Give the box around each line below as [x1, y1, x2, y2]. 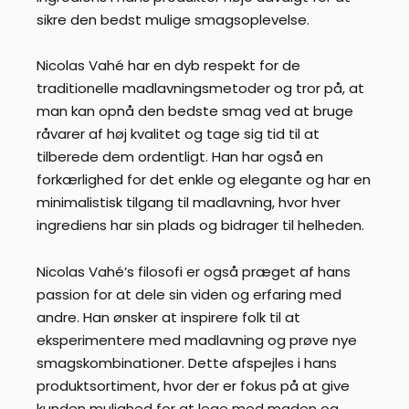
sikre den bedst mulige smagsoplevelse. [37, 9, 309, 29]
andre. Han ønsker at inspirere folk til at [37, 307, 300, 327]
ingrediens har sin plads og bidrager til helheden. [37, 215, 364, 236]
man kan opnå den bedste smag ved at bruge [37, 101, 353, 121]
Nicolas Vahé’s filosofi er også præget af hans [37, 261, 351, 281]
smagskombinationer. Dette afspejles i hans [37, 352, 337, 372]
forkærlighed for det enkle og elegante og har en [37, 170, 371, 190]
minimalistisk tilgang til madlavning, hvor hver [37, 193, 341, 213]
